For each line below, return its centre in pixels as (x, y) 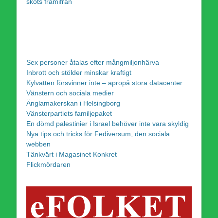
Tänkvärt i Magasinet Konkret (72, 154)
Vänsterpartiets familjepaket (69, 113)
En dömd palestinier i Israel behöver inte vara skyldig (108, 123)
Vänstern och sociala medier (70, 93)
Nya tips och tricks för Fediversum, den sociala (98, 134)
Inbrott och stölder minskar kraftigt (79, 72)
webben (38, 144)
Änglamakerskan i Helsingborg (73, 103)
